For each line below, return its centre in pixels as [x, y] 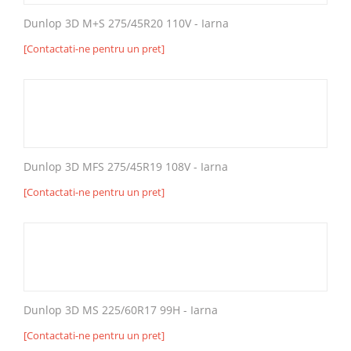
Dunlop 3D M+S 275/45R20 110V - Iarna [126, 23]
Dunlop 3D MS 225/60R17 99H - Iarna [121, 309]
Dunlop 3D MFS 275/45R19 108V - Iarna [126, 166]
